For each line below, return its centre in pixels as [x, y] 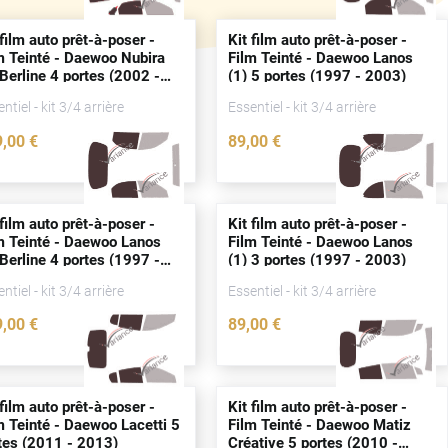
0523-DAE [155, 162]
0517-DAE [407, 346]
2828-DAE [155, 346]
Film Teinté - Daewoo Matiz [320, 425]
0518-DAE [407, 162]
